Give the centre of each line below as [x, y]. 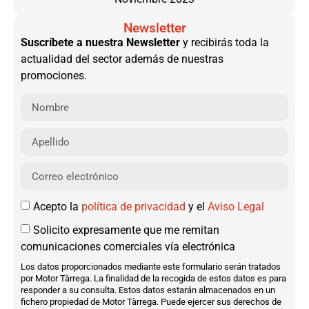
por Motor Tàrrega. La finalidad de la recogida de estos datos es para [153, 279]
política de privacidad [133, 207]
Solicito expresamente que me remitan [126, 230]
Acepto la [57, 207]
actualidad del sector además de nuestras [122, 59]
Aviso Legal [236, 207]
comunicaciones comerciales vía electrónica [128, 247]
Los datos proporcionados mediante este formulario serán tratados [151, 267]
